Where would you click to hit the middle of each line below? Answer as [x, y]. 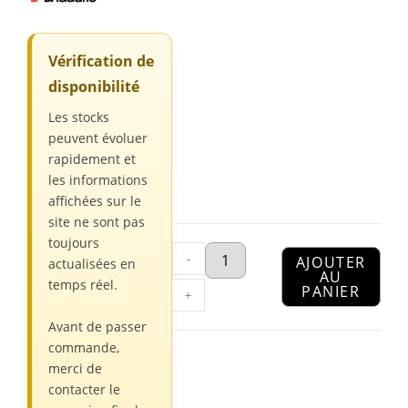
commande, [84, 347]
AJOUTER [331, 262]
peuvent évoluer [98, 138]
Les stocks [79, 117]
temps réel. [83, 284]
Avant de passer [97, 326]
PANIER [331, 291]
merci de [75, 368]
